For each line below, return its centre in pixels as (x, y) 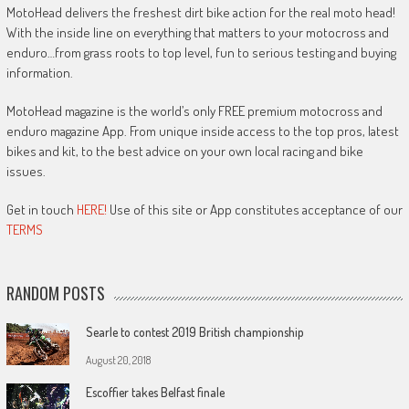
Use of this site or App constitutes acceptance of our (254, 209)
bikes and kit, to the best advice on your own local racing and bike (184, 151)
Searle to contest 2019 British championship (194, 331)
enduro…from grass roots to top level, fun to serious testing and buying (201, 52)
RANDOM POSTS (55, 293)
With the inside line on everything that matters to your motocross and (197, 32)
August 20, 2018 (118, 360)
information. (39, 72)
